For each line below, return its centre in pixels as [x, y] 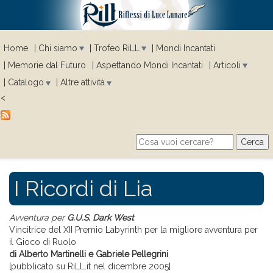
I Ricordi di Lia [83, 189]
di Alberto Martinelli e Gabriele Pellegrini [89, 254]
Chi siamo [58, 48]
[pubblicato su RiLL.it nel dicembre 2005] [90, 267]
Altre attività [83, 83]
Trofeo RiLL [117, 48]
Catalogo [26, 83]
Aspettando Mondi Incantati [150, 66]
